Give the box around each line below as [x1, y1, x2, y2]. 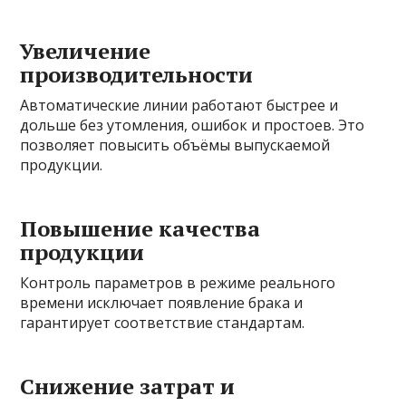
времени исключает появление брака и [20, 292, 304, 313]
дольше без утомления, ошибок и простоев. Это [20, 114, 365, 135]
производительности [20, 59, 254, 89]
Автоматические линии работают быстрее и [20, 94, 339, 115]
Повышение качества [20, 213, 261, 243]
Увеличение [20, 35, 151, 65]
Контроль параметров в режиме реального [20, 272, 336, 293]
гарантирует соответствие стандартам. [20, 312, 305, 333]
